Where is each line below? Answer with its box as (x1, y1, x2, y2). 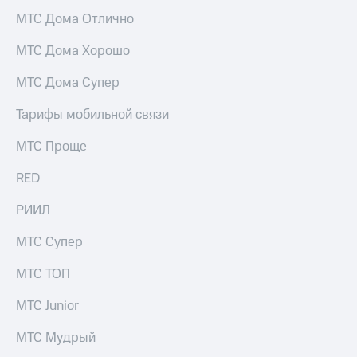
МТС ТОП (16, 265, 70, 284)
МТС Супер (16, 233, 83, 253)
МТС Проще (16, 137, 87, 157)
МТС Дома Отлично (16, 10, 134, 29)
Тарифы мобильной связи (16, 105, 169, 125)
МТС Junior (16, 296, 79, 316)
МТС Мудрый (16, 328, 96, 348)
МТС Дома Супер (16, 73, 120, 93)
